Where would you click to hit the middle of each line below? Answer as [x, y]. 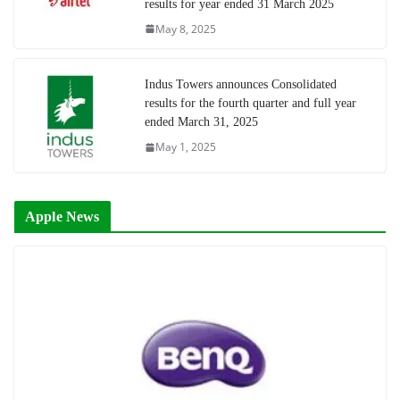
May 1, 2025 [186, 147]
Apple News [62, 217]
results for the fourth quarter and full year [250, 104]
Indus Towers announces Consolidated [241, 85]
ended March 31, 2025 [201, 122]
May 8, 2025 [186, 29]
